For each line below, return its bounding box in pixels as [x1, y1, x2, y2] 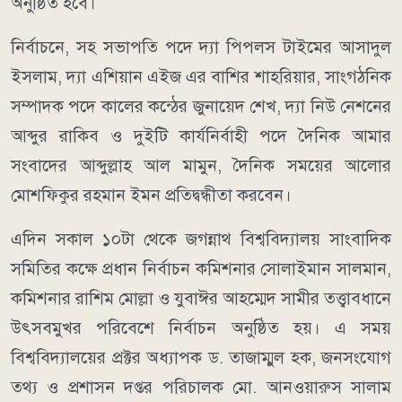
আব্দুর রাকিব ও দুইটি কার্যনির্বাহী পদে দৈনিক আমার [11, 126, 391, 147]
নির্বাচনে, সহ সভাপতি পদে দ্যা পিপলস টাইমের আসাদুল [11, 37, 391, 58]
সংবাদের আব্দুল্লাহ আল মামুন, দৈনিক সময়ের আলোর [11, 155, 391, 177]
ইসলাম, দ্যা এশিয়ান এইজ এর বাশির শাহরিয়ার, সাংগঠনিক [11, 66, 391, 88]
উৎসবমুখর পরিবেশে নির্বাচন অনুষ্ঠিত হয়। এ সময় [11, 318, 391, 339]
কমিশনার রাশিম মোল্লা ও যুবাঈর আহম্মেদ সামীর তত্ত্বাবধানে [11, 288, 391, 310]
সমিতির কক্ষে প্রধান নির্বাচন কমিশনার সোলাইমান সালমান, [11, 258, 391, 280]
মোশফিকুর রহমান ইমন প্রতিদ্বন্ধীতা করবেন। [11, 185, 296, 206]
